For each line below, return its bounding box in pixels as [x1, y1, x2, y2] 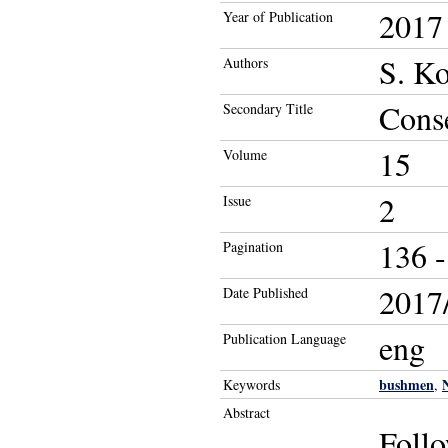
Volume [223, 145, 267, 164]
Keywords [223, 375, 280, 394]
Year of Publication [223, 7, 333, 26]
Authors [223, 53, 268, 72]
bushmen [379, 374, 434, 395]
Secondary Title [223, 99, 313, 118]
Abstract [223, 403, 270, 422]
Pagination [223, 237, 283, 256]
